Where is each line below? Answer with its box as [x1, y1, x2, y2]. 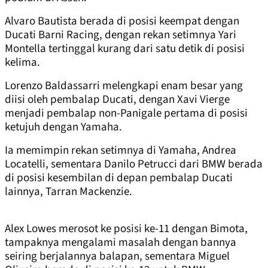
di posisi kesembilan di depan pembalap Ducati [5, 170, 233, 187]
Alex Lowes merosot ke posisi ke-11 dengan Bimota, [5, 221, 248, 237]
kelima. [5, 54, 40, 71]
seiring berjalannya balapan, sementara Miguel [5, 248, 230, 265]
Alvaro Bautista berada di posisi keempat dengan [5, 13, 239, 30]
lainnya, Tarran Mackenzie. [5, 184, 132, 200]
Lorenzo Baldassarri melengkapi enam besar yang [5, 78, 243, 95]
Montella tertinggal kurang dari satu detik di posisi [5, 41, 245, 57]
